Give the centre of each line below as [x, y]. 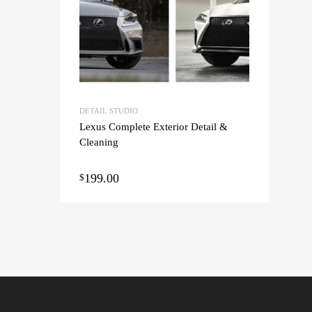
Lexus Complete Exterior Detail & [154, 127]
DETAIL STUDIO [109, 111]
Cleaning [99, 142]
